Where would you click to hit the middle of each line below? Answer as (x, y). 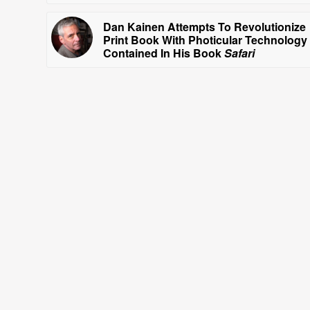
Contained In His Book (164, 53)
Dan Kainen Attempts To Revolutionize (204, 26)
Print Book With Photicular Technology (205, 39)
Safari (239, 53)
